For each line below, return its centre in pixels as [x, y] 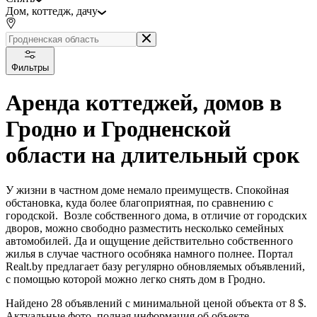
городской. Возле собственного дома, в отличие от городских [156, 215]
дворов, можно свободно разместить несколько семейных [145, 228]
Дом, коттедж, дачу [52, 11]
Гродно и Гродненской [118, 129]
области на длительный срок [152, 155]
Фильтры [30, 67]
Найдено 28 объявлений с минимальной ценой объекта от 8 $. [156, 303]
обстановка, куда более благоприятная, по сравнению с [139, 202]
